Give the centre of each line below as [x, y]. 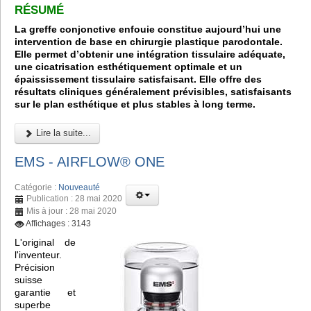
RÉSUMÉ [39, 10]
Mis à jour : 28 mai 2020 [72, 211]
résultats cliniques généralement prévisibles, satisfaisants [153, 92]
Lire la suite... [62, 133]
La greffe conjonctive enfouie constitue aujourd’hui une [148, 30]
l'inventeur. [38, 254]
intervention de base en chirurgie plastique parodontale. [149, 42]
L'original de [45, 242]
